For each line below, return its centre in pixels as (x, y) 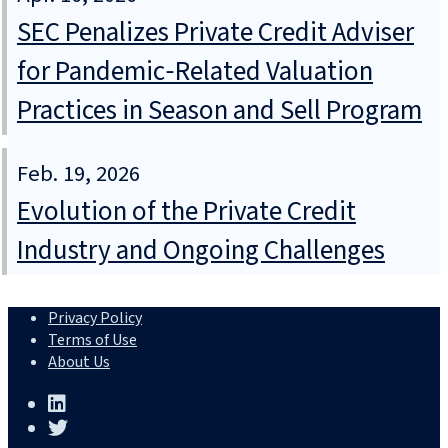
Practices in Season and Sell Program (219, 111)
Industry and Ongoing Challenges (201, 251)
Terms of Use (92, 340)
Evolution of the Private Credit (186, 212)
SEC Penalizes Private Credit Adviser (215, 33)
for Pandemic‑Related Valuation (195, 72)
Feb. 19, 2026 (78, 174)
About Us (79, 362)
